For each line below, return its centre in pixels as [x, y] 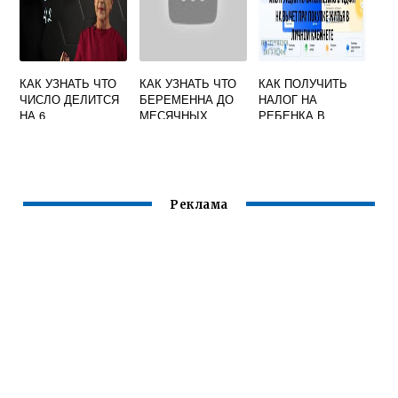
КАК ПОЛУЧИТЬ [303, 83]
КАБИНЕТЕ [290, 147]
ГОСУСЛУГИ [292, 163]
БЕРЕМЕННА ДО [186, 99]
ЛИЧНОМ [284, 131]
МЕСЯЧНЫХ [173, 115]
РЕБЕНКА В [292, 115]
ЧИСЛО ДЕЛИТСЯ [70, 99]
